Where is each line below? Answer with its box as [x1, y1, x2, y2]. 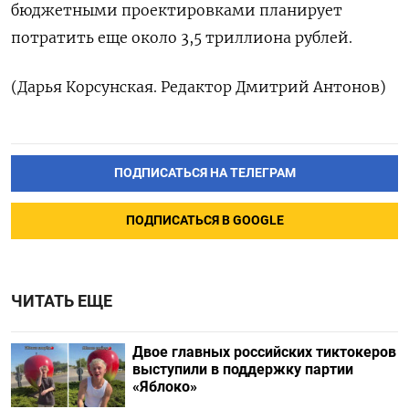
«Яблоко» [131, 377, 197, 395]
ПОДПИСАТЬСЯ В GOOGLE [125, 212, 284, 228]
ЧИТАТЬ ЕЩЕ [11, 291, 112, 310]
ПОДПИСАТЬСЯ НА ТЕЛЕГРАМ [113, 164, 296, 181]
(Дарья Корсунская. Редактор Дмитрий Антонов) [11, 78, 386, 96]
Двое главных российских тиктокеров [131, 342, 396, 361]
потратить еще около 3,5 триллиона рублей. [11, 28, 352, 47]
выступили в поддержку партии [131, 360, 353, 378]
